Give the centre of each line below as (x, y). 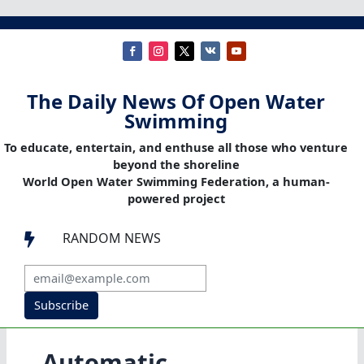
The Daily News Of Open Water (176, 102)
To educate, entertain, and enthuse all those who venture (176, 147)
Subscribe (61, 305)
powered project (176, 199)
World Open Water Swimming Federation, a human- (176, 182)
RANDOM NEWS (112, 238)
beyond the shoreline (176, 165)
